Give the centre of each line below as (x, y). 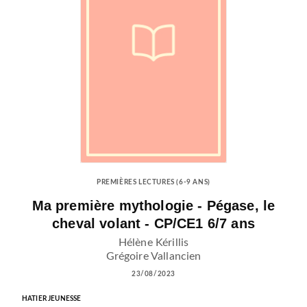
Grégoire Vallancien (153, 257)
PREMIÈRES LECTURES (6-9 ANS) (153, 183)
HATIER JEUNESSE (52, 299)
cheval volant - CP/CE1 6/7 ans (153, 224)
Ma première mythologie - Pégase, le (153, 206)
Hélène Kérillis (153, 243)
